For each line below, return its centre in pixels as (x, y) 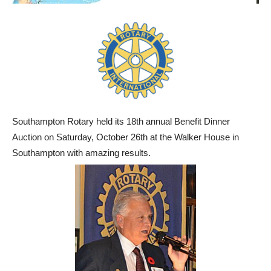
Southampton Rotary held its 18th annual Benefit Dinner (121, 121)
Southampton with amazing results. (81, 153)
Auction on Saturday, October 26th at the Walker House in (126, 137)
